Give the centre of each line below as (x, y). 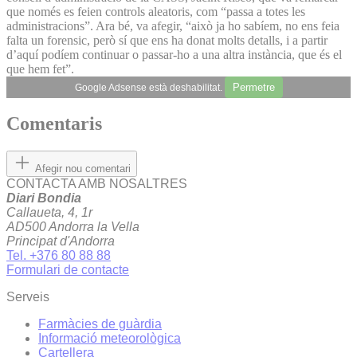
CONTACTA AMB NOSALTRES (97, 184)
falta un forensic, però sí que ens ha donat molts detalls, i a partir (167, 40)
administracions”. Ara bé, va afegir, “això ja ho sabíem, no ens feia (173, 25)
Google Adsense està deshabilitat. (149, 87)
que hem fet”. (40, 69)
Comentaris (54, 124)
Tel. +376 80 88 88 (59, 256)
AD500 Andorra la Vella (73, 227)
